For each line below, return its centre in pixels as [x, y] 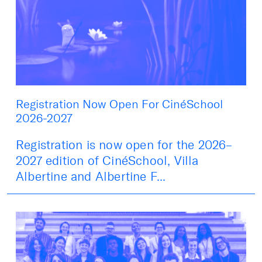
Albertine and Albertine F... [91, 176]
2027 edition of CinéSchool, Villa [107, 160]
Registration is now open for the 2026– [124, 144]
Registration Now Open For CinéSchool [119, 104]
